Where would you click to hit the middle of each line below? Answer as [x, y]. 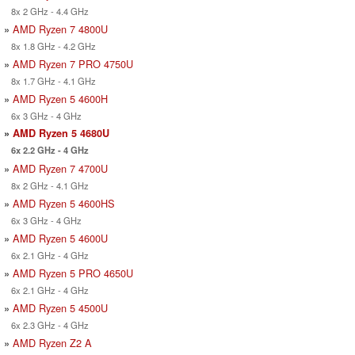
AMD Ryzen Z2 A [52, 342]
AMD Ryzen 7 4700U [60, 168]
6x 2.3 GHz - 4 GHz [46, 324]
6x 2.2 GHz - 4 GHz [46, 149]
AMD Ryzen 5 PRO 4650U [73, 273]
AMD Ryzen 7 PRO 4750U [73, 63]
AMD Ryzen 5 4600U [60, 238]
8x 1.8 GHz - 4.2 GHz [50, 46]
